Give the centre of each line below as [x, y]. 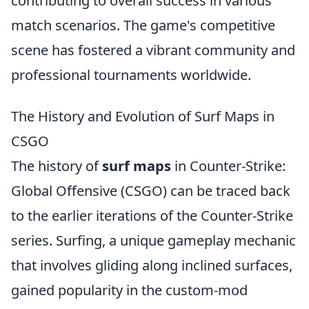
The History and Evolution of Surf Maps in [143, 116]
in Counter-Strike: [228, 166]
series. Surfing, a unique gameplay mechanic [153, 240]
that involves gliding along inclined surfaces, [152, 265]
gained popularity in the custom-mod [129, 290]
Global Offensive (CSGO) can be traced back [151, 190]
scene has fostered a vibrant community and [153, 50]
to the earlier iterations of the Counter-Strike [152, 215]
